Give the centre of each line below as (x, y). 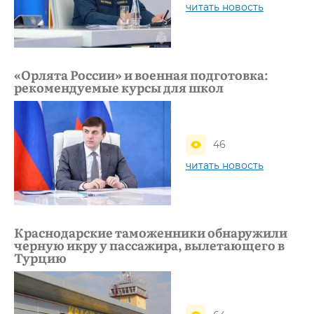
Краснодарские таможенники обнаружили (151, 233)
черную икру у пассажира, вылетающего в (149, 245)
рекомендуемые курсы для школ (119, 87)
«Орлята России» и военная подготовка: (141, 74)
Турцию (40, 258)
